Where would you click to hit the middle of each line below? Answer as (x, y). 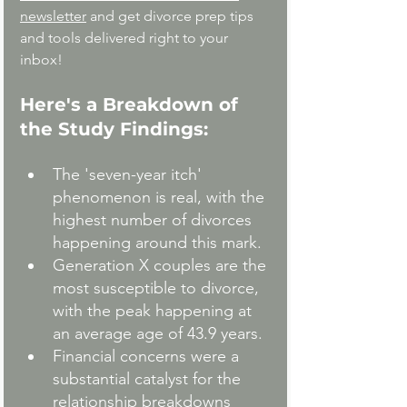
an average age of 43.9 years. (158, 334)
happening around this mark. (157, 243)
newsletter (53, 16)
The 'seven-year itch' (129, 175)
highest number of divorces (154, 220)
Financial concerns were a (148, 357)
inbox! (41, 60)
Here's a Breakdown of (132, 105)
